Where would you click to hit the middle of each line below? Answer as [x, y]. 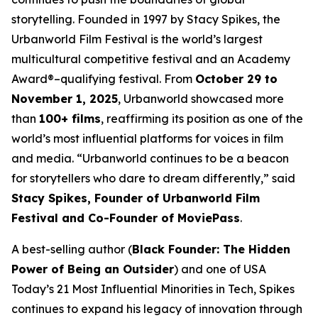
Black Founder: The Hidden [211, 249]
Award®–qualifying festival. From [103, 78]
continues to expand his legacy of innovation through [157, 308]
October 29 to [236, 78]
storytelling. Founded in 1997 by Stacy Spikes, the [146, 19]
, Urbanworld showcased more [201, 98]
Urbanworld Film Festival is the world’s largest [137, 39]
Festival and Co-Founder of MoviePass [126, 218]
